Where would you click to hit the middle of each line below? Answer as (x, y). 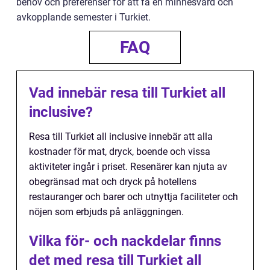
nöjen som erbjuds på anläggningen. (106, 212)
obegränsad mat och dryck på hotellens (113, 181)
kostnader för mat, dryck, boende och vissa (120, 151)
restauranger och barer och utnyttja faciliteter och (133, 196)
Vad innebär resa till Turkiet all (127, 93)
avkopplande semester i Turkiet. (83, 17)
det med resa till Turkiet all (115, 260)
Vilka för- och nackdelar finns (125, 241)
